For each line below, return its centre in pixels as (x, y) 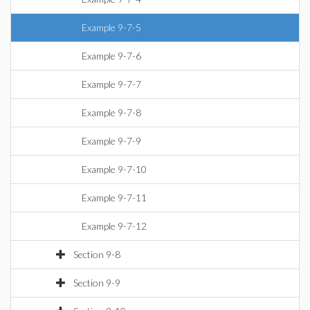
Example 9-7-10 (114, 169)
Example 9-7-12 (114, 226)
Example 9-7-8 (111, 112)
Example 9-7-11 (114, 198)
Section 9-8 (97, 254)
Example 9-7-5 (111, 27)
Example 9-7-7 (111, 84)
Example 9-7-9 (111, 141)
